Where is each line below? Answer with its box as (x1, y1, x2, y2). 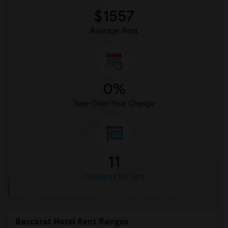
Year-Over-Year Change (73, 99, 155, 108)
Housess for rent (83, 172, 145, 181)
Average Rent (90, 26, 138, 36)
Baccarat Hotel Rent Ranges (15, 216, 128, 227)
